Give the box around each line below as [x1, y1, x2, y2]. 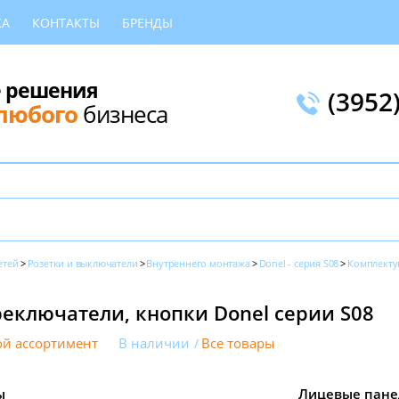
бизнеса [77, 97, 167, 130]
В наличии [118, 335, 190, 352]
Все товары [201, 335, 275, 352]
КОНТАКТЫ [32, 13, 100, 31]
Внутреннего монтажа [146, 256, 250, 270]
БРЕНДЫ [122, 13, 173, 31]
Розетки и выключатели [27, 256, 138, 270]
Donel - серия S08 [258, 256, 339, 270]
